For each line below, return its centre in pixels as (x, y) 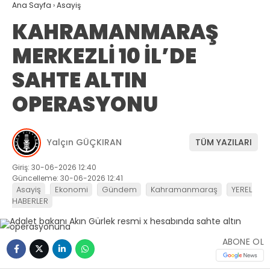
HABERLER (30, 201)
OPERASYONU (85, 104)
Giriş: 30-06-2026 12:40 (54, 167)
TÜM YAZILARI (224, 143)
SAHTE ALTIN (80, 80)
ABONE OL (243, 242)
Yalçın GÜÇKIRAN (84, 143)
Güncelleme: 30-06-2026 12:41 (67, 178)
